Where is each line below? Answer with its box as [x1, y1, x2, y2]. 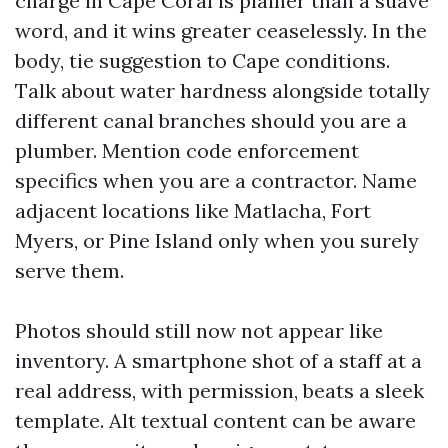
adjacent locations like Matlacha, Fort [15, 198, 371, 223]
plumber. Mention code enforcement [15, 138, 359, 163]
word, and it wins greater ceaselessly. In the [15, 18, 427, 43]
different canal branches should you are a [15, 108, 407, 133]
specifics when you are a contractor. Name [15, 168, 417, 193]
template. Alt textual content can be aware [15, 408, 416, 433]
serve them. [15, 258, 124, 283]
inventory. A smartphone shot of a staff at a [15, 348, 422, 373]
